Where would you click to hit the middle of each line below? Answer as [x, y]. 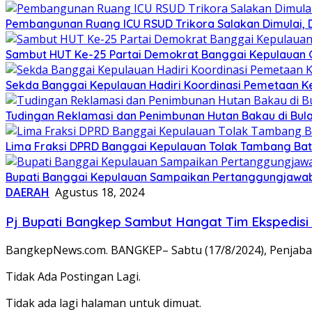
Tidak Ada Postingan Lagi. [73, 277]
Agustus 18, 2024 [100, 192]
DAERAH [28, 192]
